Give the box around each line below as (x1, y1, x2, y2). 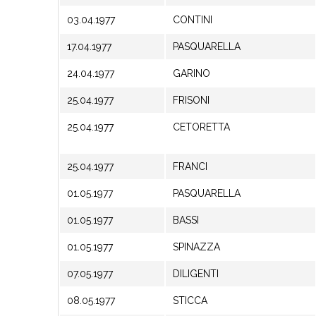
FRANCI (173, 161, 207, 172)
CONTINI (173, 14, 212, 25)
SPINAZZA (173, 241, 220, 253)
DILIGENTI (173, 268, 219, 279)
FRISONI (173, 95, 209, 106)
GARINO (173, 68, 210, 79)
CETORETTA (173, 121, 230, 133)
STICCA (173, 295, 207, 306)
